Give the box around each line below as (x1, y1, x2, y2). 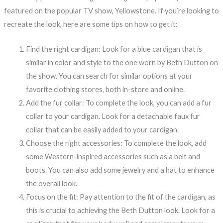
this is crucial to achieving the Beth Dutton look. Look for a (25, 206, 215, 215)
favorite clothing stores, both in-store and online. (25, 85, 185, 94)
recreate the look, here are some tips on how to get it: (3, 20, 178, 28)
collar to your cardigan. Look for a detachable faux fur (25, 112, 200, 121)
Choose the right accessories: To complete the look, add (25, 139, 207, 148)
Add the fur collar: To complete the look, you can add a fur (25, 99, 212, 108)
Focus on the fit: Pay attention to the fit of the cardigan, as (25, 193, 216, 202)
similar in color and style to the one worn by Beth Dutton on (25, 58, 218, 67)
